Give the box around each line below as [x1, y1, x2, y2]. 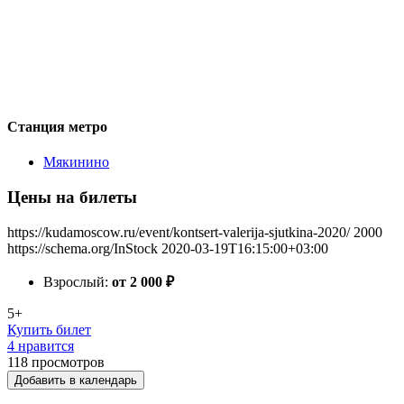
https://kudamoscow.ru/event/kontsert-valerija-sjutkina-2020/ [7, 224, 350, 240]
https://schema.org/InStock [7, 240, 158, 256]
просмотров [32, 353, 105, 370]
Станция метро [7, 118, 107, 134]
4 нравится [7, 337, 74, 353]
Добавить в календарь [14, 372, 137, 387]
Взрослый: [43, 273, 112, 289]
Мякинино [43, 154, 109, 170]
